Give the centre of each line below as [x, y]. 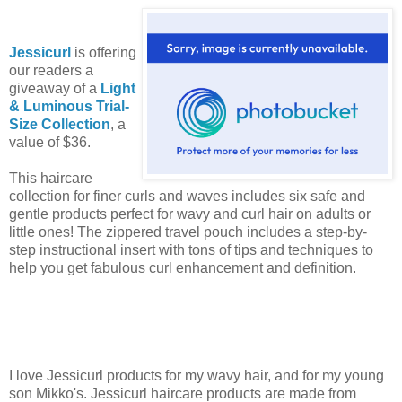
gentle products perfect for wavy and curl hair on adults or [190, 214]
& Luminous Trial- [69, 107]
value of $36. [50, 143]
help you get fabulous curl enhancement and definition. [183, 268]
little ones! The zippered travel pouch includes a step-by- [188, 232]
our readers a [51, 71]
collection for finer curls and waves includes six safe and [187, 197]
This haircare [51, 179]
